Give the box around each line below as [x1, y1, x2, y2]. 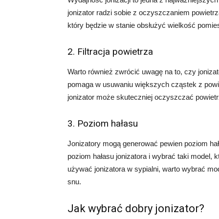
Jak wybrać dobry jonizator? [67, 202, 204, 215]
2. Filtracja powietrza [67, 46, 153, 57]
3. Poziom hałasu [67, 118, 138, 129]
